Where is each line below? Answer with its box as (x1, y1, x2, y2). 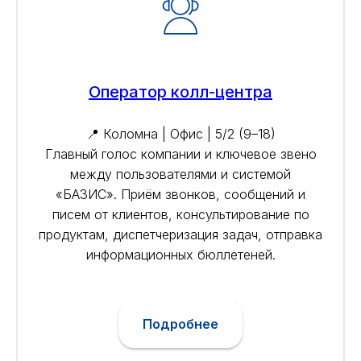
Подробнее (143, 315, 218, 332)
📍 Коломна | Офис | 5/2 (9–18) (85, 126, 276, 143)
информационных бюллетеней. (85, 247, 276, 263)
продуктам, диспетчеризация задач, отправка (39, 226, 322, 243)
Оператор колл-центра (89, 82, 272, 102)
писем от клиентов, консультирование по (52, 206, 309, 223)
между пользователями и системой (70, 166, 291, 183)
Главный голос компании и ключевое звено (44, 146, 317, 163)
